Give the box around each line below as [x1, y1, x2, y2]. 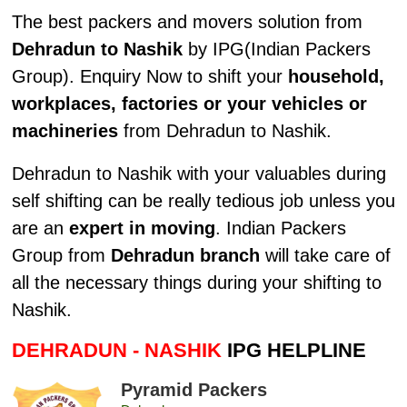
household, [287, 65, 384, 86]
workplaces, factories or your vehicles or [11, 93, 367, 114]
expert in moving [68, 218, 215, 239]
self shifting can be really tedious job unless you [11, 191, 395, 212]
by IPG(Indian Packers [182, 38, 371, 59]
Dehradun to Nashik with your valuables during [11, 164, 386, 184]
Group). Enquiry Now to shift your [11, 65, 288, 86]
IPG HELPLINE [221, 339, 366, 362]
